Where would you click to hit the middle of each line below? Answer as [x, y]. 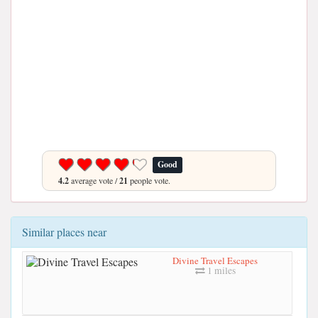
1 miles [220, 270]
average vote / [94, 180]
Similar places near [64, 232]
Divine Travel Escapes [215, 260]
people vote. [149, 180]
